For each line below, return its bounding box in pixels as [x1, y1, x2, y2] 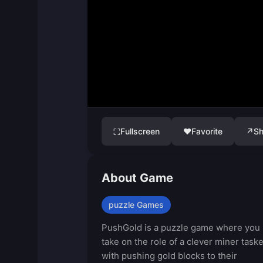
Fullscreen [120, 126, 160, 136]
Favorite [191, 126, 222, 136]
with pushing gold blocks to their [101, 250, 237, 261]
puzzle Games [108, 200, 164, 210]
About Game [101, 171, 173, 185]
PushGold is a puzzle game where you [101, 222, 260, 233]
